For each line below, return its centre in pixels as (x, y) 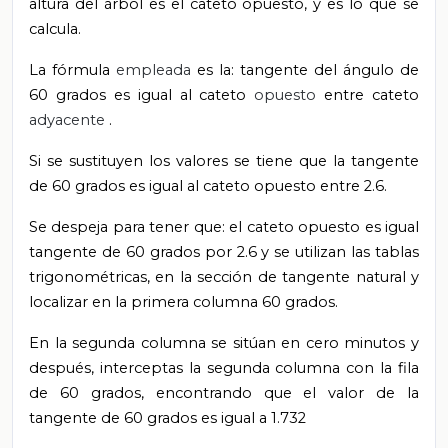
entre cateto (371, 95)
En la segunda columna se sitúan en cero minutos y (224, 343)
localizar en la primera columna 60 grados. (183, 302)
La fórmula (72, 70)
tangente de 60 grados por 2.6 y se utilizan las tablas (224, 252)
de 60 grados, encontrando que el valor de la (224, 393)
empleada (156, 70)
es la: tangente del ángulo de (308, 70)
